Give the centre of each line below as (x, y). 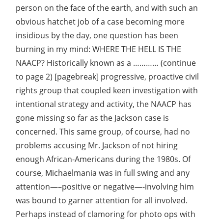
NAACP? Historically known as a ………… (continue (106, 63)
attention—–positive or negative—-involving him (105, 186)
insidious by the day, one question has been (97, 35)
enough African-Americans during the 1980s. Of (103, 159)
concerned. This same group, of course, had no (103, 131)
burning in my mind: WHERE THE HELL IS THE (98, 49)
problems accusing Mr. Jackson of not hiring (97, 145)
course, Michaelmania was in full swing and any (103, 173)
